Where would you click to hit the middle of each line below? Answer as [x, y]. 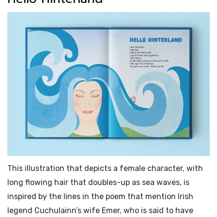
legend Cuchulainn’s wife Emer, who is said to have [100, 211]
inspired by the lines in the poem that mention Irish [100, 197]
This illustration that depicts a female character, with [105, 169]
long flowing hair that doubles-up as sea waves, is [98, 183]
